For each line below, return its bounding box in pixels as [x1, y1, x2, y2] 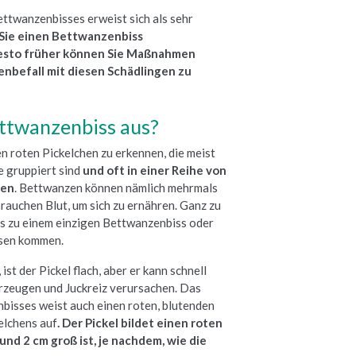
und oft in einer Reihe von [83, 162, 227, 177]
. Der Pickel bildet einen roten [57, 315, 223, 330]
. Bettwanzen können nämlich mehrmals [14, 180, 219, 195]
